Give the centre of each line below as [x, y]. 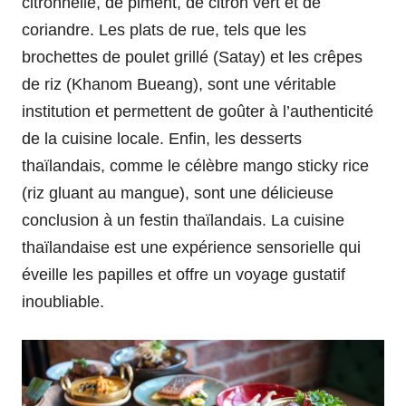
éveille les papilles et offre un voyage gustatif [184, 275]
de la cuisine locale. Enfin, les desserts [162, 139]
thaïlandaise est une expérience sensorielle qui [191, 248]
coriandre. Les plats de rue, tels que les [164, 30]
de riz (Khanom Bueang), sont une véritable [179, 85]
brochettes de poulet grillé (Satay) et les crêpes [192, 58]
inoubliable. [63, 302]
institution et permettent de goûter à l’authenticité [198, 112]
